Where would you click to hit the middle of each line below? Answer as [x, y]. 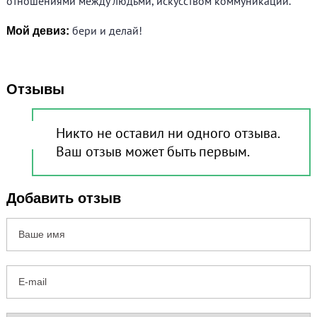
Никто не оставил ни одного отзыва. [168, 133]
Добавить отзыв [64, 198]
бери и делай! [106, 30]
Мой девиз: [38, 31]
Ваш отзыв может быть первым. [153, 151]
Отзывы [36, 89]
